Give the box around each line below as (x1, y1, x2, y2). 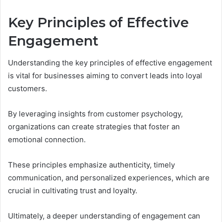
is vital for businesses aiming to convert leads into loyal (8, 71, 202, 81)
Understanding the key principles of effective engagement (8, 58, 212, 68)
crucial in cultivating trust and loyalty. (8, 186, 137, 196)
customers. (8, 84, 47, 94)
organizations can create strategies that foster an (8, 122, 180, 132)
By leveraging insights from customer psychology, (8, 109, 183, 119)
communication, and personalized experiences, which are (8, 173, 210, 183)
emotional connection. (8, 135, 86, 145)
